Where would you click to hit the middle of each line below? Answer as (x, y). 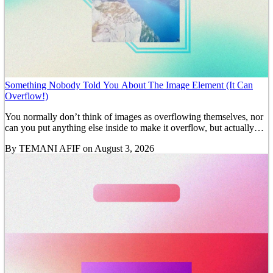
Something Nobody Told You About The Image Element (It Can (129, 85)
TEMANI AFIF (50, 148)
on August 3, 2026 (117, 148)
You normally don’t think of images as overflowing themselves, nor (134, 116)
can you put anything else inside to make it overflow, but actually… (134, 127)
